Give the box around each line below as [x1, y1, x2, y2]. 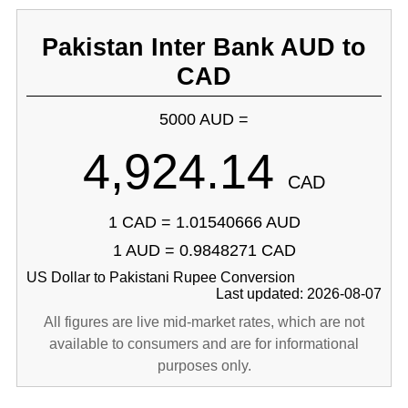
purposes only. [157, 358, 251, 373]
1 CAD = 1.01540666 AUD [107, 213, 301, 231]
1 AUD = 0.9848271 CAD [112, 241, 296, 260]
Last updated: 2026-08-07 [216, 286, 382, 301]
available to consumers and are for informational [49, 336, 359, 352]
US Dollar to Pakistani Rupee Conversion [25, 270, 295, 285]
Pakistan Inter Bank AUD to [42, 33, 366, 61]
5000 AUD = [159, 110, 249, 128]
